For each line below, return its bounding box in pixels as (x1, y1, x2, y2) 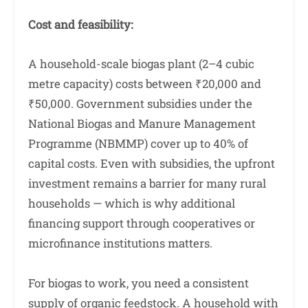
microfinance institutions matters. (28, 235, 212, 252)
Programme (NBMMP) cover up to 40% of (28, 135, 248, 152)
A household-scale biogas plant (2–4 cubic (28, 56, 254, 72)
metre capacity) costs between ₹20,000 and (28, 76, 261, 92)
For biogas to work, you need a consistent (28, 274, 249, 291)
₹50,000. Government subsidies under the (28, 96, 252, 112)
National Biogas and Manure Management (28, 115, 256, 132)
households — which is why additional (28, 195, 235, 212)
